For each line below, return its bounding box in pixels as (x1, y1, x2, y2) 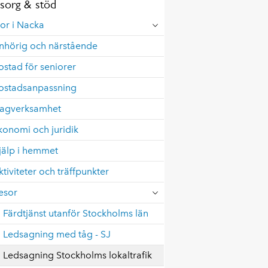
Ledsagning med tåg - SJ (3, 229, 111, 240)
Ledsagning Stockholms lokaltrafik (3, 249, 153, 261)
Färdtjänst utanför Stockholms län (3, 208, 149, 219)
